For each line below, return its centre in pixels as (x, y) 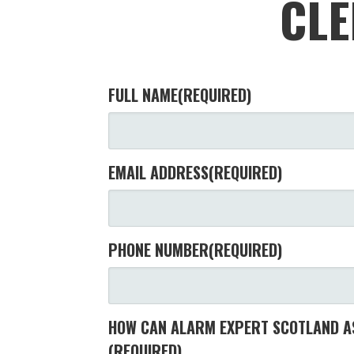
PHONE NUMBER (159, 249)
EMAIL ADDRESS (159, 172)
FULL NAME (143, 94)
